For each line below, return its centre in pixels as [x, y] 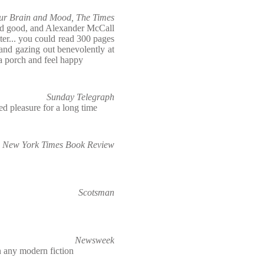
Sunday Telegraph [80, 97]
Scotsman [96, 192]
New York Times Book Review [58, 145]
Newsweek [95, 240]
